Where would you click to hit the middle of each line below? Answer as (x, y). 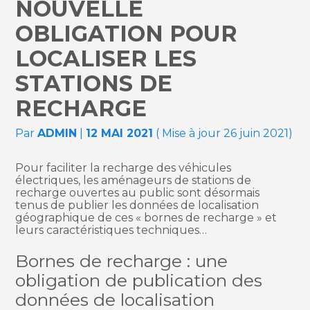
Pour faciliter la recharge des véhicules (124, 168)
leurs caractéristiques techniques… (111, 230)
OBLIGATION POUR (127, 34)
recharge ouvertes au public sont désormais (138, 193)
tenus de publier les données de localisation (137, 206)
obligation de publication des (139, 280)
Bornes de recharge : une (122, 261)
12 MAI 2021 (120, 134)
